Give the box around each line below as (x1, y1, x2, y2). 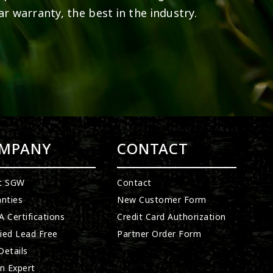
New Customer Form (117, 194, 207, 206)
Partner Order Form (117, 228, 202, 240)
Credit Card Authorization (117, 211, 226, 223)
